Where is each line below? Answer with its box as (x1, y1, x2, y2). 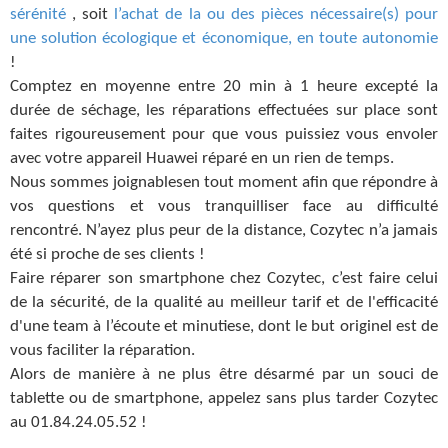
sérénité (10, 5, 73, 23)
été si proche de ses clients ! (10, 245, 205, 263)
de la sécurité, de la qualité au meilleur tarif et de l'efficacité (10, 293, 438, 311)
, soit (72, 5, 115, 23)
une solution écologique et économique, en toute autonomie (10, 29, 438, 47)
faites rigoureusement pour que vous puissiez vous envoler (10, 125, 438, 143)
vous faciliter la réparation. (10, 341, 195, 359)
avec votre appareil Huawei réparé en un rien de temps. (10, 149, 394, 167)
